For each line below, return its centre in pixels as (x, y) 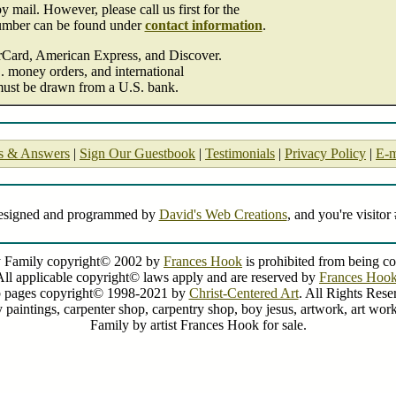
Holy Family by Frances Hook (198, 358)
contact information (203, 25)
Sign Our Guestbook (137, 153)
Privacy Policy (325, 153)
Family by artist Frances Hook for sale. (198, 325)
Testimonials (240, 153)
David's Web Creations (223, 214)
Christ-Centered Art (244, 293)
